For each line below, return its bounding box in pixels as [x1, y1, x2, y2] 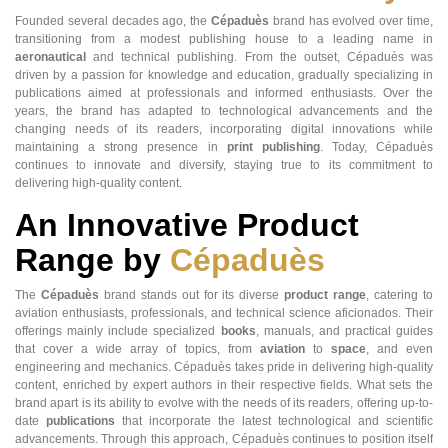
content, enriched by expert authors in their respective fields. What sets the [15, 378, 433, 393]
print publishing [226, 140, 320, 155]
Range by [15, 242, 170, 279]
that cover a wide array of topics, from [15, 342, 260, 357]
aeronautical [15, 50, 86, 65]
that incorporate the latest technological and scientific [115, 414, 433, 429]
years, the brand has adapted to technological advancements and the [15, 104, 433, 119]
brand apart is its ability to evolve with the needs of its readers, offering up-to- [15, 396, 433, 411]
